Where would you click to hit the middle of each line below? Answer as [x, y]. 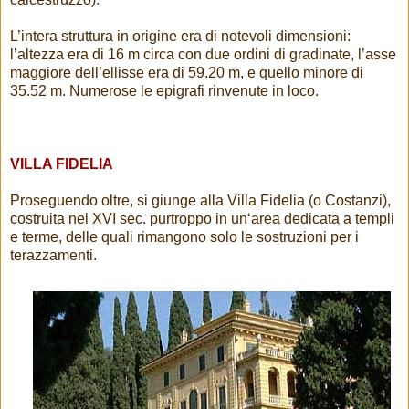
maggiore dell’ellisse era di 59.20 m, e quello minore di [187, 73]
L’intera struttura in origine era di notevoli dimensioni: [180, 37]
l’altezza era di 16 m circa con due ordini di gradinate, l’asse [203, 55]
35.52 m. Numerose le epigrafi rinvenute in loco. [164, 91]
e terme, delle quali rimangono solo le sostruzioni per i [184, 237]
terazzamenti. [53, 256]
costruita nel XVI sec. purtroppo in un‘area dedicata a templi [202, 219]
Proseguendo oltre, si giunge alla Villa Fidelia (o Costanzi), [200, 201]
